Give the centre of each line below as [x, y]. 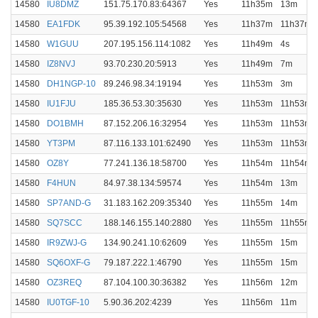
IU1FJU [61, 104]
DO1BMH [65, 124]
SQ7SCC [65, 223]
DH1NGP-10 [71, 84]
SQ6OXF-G [68, 263]
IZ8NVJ [61, 64]
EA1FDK [64, 24]
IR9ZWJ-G [67, 243]
